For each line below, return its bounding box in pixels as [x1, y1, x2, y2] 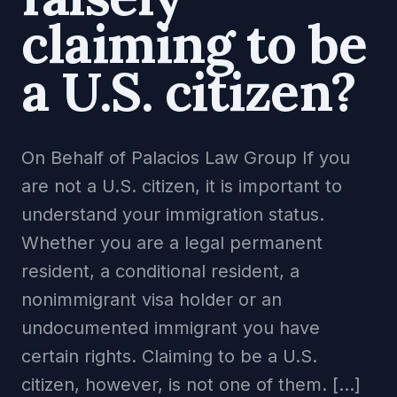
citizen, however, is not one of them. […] [21, 374, 361, 395]
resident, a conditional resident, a [21, 261, 300, 282]
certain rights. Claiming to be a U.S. [21, 346, 317, 367]
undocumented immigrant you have [21, 317, 320, 339]
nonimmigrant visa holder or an [21, 289, 282, 310]
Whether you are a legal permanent [21, 232, 323, 253]
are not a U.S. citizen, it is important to [21, 175, 342, 197]
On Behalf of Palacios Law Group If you [21, 147, 350, 168]
